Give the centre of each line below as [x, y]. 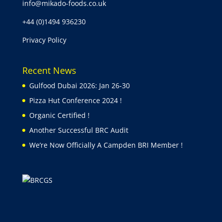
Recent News [49, 70]
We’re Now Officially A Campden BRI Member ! [106, 145]
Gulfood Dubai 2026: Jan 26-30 [79, 85]
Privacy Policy [44, 40]
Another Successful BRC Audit [79, 130]
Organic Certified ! [59, 115]
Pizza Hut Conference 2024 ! [75, 100]
